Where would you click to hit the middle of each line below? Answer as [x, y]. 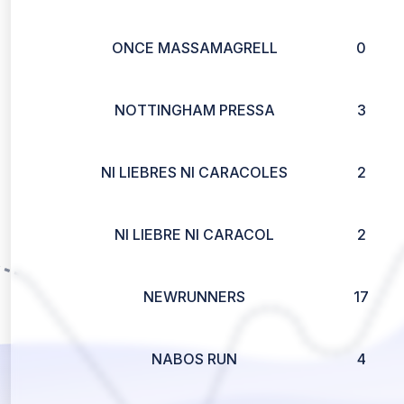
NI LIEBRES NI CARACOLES [194, 172]
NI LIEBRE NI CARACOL [194, 234]
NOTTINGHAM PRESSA [194, 110]
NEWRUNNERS [194, 297]
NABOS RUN [194, 359]
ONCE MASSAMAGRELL [194, 48]
